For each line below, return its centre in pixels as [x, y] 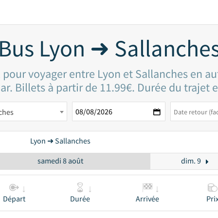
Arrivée [147, 199]
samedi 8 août [60, 161]
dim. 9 [191, 161]
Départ [14, 199]
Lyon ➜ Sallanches [60, 141]
